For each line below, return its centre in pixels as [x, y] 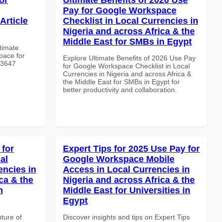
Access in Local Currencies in [126, 169]
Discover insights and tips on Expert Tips [126, 217]
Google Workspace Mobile [119, 159]
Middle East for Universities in [127, 190]
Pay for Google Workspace [120, 10]
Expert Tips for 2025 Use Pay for [131, 148]
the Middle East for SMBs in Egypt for [121, 82]
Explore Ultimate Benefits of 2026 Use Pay [129, 58]
